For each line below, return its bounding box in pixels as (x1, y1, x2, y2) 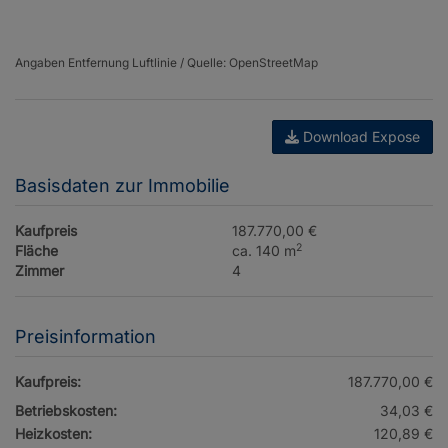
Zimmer (15, 262, 64, 280)
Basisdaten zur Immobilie (15, 175, 230, 197)
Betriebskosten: (15, 402, 117, 420)
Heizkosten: (15, 425, 92, 443)
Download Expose (299, 128, 420, 146)
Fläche (15, 242, 58, 260)
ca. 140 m (232, 242, 297, 260)
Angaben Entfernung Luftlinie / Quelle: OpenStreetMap (15, 55, 318, 71)
